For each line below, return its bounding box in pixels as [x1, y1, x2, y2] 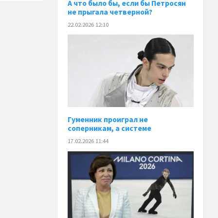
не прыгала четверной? [68, 7, 153, 17]
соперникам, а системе [68, 124, 152, 133]
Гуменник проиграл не [68, 115, 148, 125]
